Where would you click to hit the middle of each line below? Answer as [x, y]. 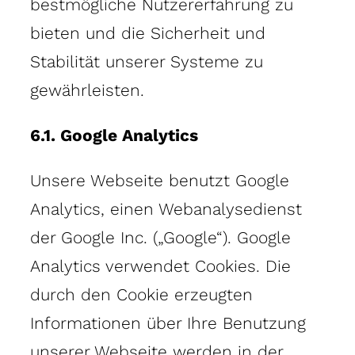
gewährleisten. [87, 90]
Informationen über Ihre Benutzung [168, 323]
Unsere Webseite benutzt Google [160, 180]
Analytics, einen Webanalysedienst [166, 208]
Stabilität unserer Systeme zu [147, 61]
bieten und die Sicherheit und [148, 32]
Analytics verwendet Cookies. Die [160, 265]
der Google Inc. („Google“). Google [160, 237]
